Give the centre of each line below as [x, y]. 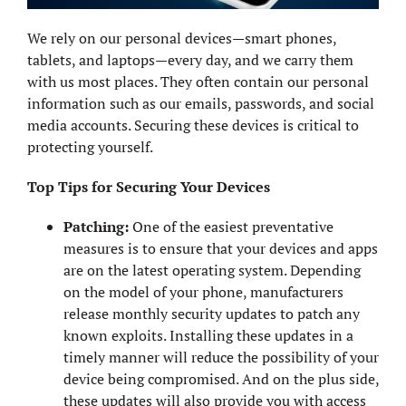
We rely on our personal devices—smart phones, [182, 38]
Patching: [98, 226]
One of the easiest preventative [233, 226]
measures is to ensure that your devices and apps [221, 248]
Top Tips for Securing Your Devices [149, 186]
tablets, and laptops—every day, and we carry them [190, 59]
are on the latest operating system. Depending [212, 270]
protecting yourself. [90, 146]
